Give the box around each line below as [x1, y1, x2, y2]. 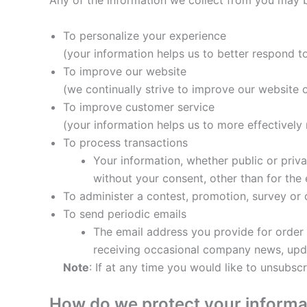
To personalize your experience [63, 28, 226, 42]
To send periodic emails [63, 206, 186, 221]
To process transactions [63, 135, 188, 149]
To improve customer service [63, 99, 214, 114]
